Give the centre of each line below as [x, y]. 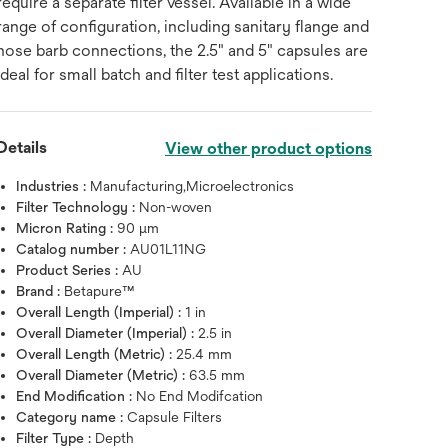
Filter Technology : [78, 207]
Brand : [40, 291]
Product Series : [69, 270]
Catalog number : [73, 249]
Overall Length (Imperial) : [101, 312]
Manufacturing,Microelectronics [192, 186]
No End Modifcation [200, 396]
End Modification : [76, 396]
